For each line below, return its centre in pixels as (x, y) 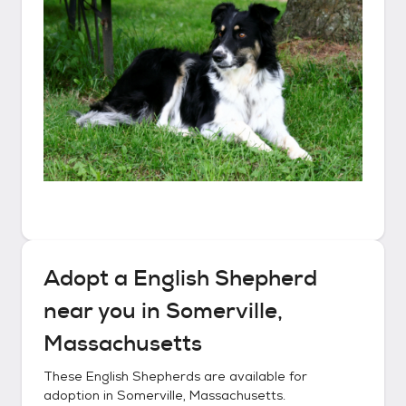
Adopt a (88, 278)
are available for (254, 376)
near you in (105, 311)
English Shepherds (143, 376)
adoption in (80, 395)
